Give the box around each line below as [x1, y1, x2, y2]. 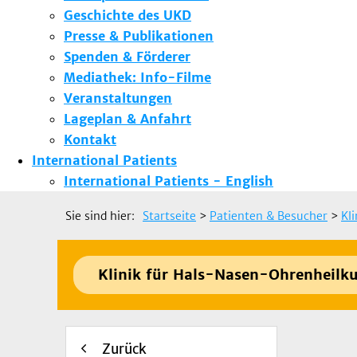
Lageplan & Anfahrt [64, 110, 191, 127]
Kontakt [64, 131, 116, 147]
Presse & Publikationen [64, 27, 214, 44]
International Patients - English [64, 172, 273, 189]
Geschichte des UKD [64, 6, 191, 23]
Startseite [143, 208, 196, 223]
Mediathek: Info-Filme [64, 69, 211, 85]
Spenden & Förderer [64, 48, 190, 65]
